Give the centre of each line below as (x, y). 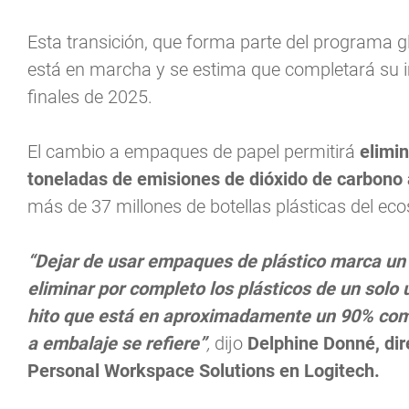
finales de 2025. (90, 97)
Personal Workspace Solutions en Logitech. (204, 371)
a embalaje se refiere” (117, 344)
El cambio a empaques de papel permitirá (194, 152)
